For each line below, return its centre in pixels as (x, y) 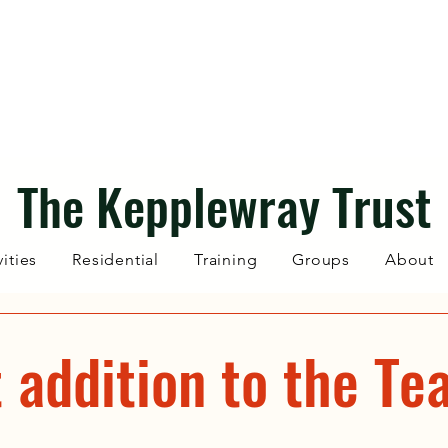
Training (225, 259)
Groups (321, 259)
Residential (115, 259)
